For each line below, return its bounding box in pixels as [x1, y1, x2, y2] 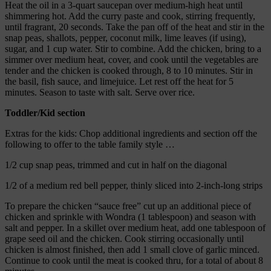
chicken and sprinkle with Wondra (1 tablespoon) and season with [5, 211, 256, 222]
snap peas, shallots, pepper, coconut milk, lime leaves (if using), [5, 32, 246, 43]
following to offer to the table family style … [5, 139, 175, 149]
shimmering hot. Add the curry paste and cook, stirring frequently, [5, 10, 255, 21]
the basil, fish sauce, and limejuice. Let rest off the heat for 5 [5, 76, 233, 87]
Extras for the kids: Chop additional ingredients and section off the [5, 128, 257, 139]
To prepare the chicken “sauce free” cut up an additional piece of [5, 200, 251, 211]
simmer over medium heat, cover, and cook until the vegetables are [5, 54, 258, 65]
